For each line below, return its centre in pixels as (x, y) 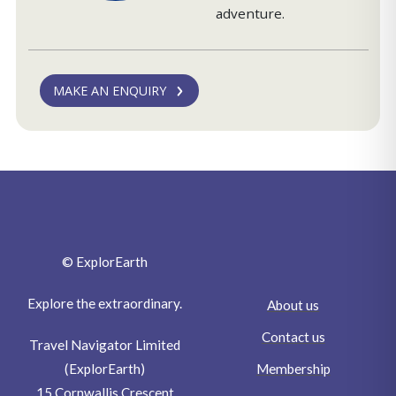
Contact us (293, 336)
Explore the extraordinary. (105, 303)
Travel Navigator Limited (105, 344)
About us (293, 305)
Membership (293, 368)
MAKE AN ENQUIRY (109, 91)
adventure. (251, 14)
